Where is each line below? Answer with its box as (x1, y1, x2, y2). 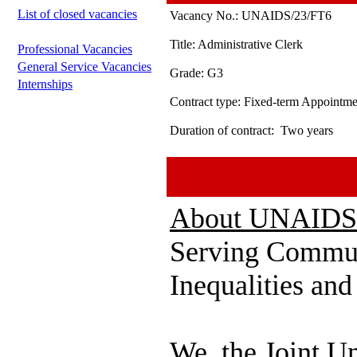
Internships (18, 77, 73, 92)
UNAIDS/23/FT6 (238, 9, 331, 23)
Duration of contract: (170, 124, 280, 138)
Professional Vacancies (18, 42, 132, 57)
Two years (280, 124, 333, 138)
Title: (170, 37, 198, 52)
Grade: (170, 66, 207, 80)
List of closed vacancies (18, 7, 137, 22)
